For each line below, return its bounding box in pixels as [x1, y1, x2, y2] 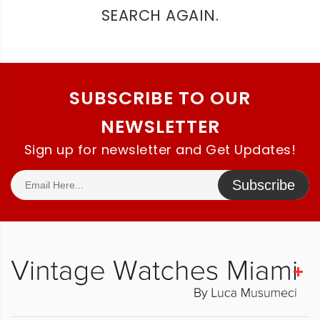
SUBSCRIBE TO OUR [69, 86, 251, 111]
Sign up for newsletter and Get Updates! [24, 141, 296, 159]
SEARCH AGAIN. [101, 5, 219, 26]
